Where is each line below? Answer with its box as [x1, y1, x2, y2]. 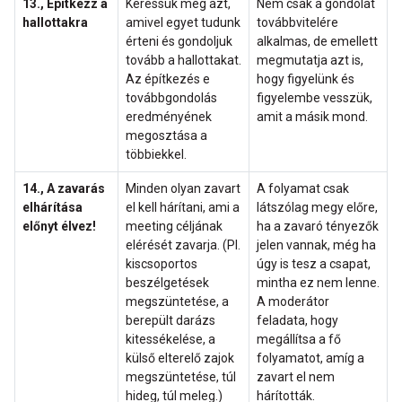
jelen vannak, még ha [257, 238, 376, 253]
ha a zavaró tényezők [257, 219, 379, 234]
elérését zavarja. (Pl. [126, 238, 240, 253]
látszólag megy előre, [257, 200, 378, 215]
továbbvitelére [257, 15, 338, 31]
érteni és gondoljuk [126, 34, 232, 49]
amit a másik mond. [257, 109, 368, 125]
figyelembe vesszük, [257, 91, 372, 106]
